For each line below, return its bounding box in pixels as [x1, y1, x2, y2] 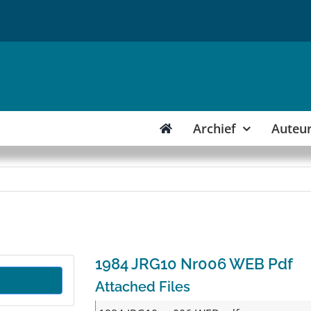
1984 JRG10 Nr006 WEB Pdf [94, 255, 293, 273]
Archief [193, 120, 237, 137]
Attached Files [94, 278, 190, 295]
